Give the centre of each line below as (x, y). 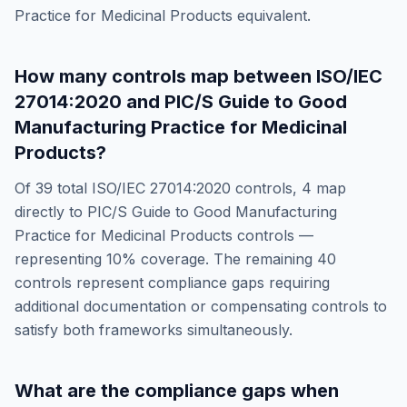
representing (60, 259)
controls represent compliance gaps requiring (172, 283)
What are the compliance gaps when (177, 391)
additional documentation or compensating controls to (201, 306)
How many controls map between (165, 76)
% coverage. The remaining (219, 259)
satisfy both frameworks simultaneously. (154, 330)
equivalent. (272, 15)
